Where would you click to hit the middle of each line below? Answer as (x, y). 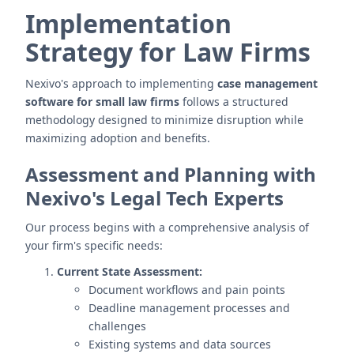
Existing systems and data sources (180, 344)
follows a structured (234, 102)
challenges (117, 326)
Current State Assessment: (130, 271)
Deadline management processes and (189, 308)
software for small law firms (102, 102)
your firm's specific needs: (94, 245)
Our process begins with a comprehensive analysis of (167, 227)
